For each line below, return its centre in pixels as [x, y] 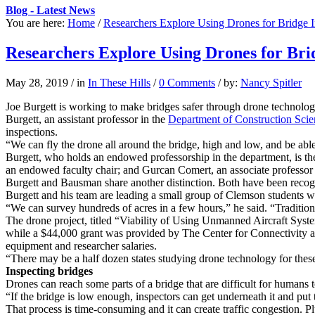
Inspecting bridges [49, 271]
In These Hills [119, 82]
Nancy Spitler [271, 82]
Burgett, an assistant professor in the [87, 119]
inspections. [32, 131]
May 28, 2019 [37, 82]
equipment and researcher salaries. [81, 245]
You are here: [35, 23]
